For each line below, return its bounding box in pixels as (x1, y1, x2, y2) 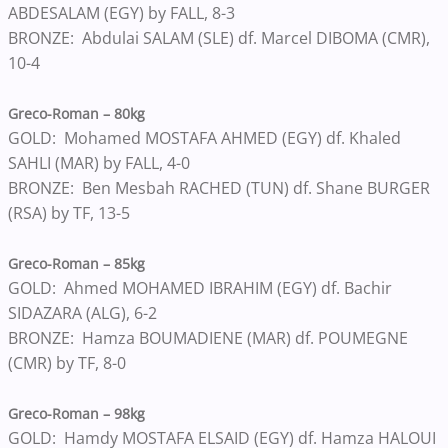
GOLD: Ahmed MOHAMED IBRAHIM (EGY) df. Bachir (8, 277, 392, 299)
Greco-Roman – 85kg (8, 254, 145, 273)
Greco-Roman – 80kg (8, 104, 145, 123)
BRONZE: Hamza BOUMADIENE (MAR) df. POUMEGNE (8, 327, 408, 349)
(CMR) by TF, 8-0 (8, 352, 130, 374)
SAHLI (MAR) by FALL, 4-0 (8, 152, 194, 174)
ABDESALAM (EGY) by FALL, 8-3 (8, 2, 239, 24)
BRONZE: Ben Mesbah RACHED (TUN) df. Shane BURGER (8, 177, 430, 199)
